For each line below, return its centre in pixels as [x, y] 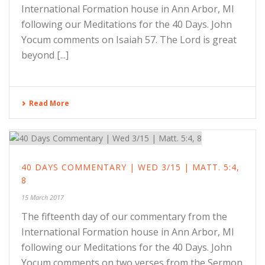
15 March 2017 [43, 197]
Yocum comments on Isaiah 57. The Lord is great [129, 40]
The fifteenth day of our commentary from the [124, 216]
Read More [49, 103]
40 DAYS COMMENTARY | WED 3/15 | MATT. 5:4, [130, 167]
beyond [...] [45, 55]
